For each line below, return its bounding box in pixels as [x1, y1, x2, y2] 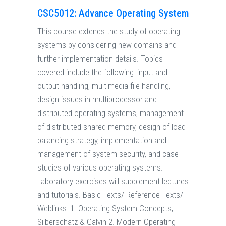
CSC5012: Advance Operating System [37, 7, 189, 20]
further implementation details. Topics [37, 53, 163, 64]
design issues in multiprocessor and [37, 94, 157, 105]
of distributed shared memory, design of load [37, 122, 186, 132]
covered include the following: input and [37, 67, 167, 78]
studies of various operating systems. [37, 162, 163, 173]
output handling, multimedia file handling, [37, 81, 171, 91]
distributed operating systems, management [37, 108, 184, 119]
